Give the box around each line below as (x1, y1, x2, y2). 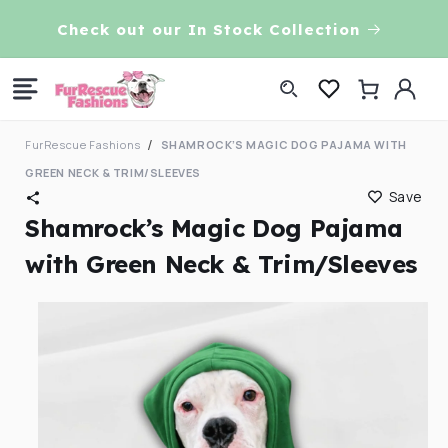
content (27, 20, 93, 42)
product (23, 308, 88, 330)
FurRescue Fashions (25, 137, 141, 152)
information (23, 326, 117, 348)
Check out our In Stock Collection (57, 19, 360, 39)
